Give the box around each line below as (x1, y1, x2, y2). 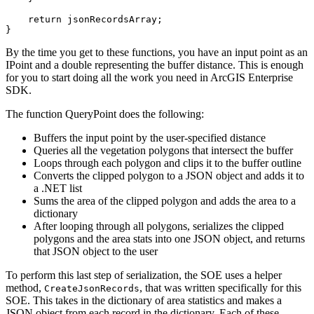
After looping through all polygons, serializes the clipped (34, 219, 284, 232)
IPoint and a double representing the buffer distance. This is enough (6, 58, 303, 71)
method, (6, 281, 44, 294)
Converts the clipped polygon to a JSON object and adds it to (34, 169, 304, 182)
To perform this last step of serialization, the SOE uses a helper (6, 268, 282, 281)
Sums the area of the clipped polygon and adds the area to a (34, 194, 296, 207)
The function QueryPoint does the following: (6, 107, 204, 120)
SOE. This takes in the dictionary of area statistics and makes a (6, 294, 282, 306)
